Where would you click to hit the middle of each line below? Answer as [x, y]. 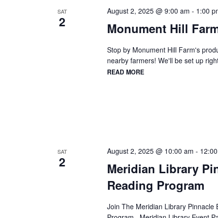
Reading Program [155, 185]
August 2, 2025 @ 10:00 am [150, 151]
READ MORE [125, 72]
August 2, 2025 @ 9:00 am [148, 11]
